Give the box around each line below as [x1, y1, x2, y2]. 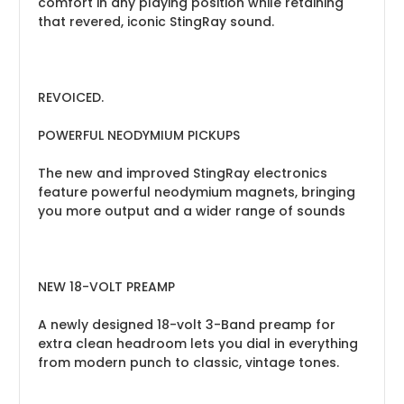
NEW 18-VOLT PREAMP [38, 277, 175, 296]
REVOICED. [38, 87, 104, 106]
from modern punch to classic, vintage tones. [38, 353, 339, 372]
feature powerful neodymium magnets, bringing [38, 182, 355, 201]
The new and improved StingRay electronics [38, 163, 327, 182]
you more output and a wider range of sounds [38, 201, 345, 220]
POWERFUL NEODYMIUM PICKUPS [38, 125, 240, 144]
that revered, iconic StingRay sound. [38, 12, 274, 31]
